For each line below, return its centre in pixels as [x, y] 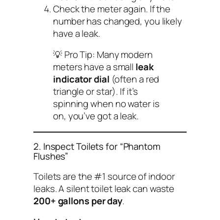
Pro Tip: [80, 55]
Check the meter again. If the [112, 9]
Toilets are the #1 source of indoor [104, 176]
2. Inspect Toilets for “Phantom [97, 147]
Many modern [124, 55]
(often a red [134, 79]
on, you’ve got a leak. [96, 116]
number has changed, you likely [118, 21]
